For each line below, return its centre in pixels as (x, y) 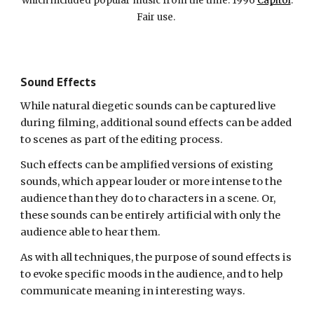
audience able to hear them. (91, 232)
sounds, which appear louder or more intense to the (151, 182)
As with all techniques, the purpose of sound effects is (156, 257)
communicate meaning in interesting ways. (134, 291)
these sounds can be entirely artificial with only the (151, 215)
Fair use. (157, 18)
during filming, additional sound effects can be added (156, 123)
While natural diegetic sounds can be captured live (148, 106)
